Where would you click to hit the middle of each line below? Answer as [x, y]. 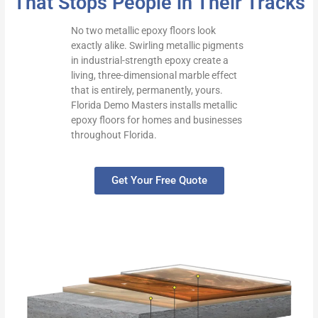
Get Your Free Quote [159, 181]
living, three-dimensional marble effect [154, 76]
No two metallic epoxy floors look [144, 31]
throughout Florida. [114, 135]
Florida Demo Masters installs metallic [154, 105]
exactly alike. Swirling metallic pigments [158, 46]
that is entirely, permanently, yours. [147, 91]
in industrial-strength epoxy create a [150, 61]
